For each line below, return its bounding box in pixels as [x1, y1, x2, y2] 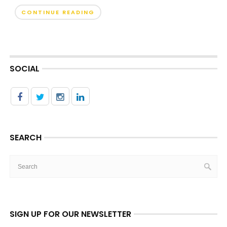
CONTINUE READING [21, 8, 95, 16]
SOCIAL [9, 63, 40, 74]
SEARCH [9, 132, 42, 143]
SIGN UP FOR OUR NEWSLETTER [9, 208, 131, 220]
